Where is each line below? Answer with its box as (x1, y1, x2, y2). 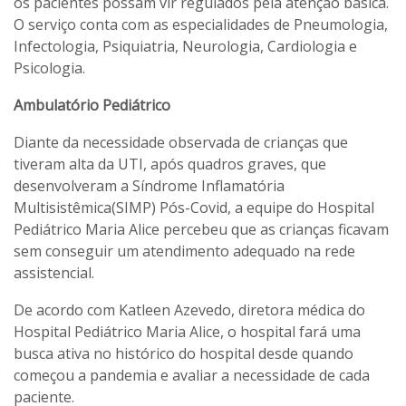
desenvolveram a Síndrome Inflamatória (14, 175, 285, 196)
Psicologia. (14, 57, 85, 78)
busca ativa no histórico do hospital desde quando (14, 343, 353, 363)
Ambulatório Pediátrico (14, 94, 174, 115)
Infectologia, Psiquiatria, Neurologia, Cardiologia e (14, 35, 357, 56)
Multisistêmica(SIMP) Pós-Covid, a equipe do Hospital (14, 197, 374, 217)
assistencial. (14, 262, 94, 283)
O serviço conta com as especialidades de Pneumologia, (14, 14, 388, 34)
